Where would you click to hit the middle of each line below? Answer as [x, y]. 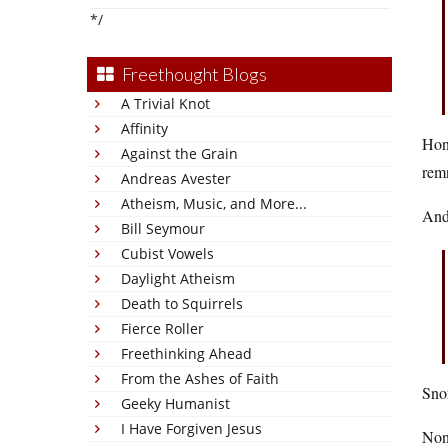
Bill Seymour [163, 228]
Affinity [144, 128]
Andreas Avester [176, 178]
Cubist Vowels [167, 253]
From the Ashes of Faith [200, 378]
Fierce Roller [162, 328]
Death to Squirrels [182, 303]
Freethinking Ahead [186, 353]
